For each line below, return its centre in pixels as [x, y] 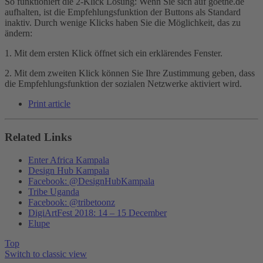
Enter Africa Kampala [69, 160]
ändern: [18, 33]
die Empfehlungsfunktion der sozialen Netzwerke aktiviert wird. [123, 84]
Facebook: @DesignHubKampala [91, 181]
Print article [49, 104]
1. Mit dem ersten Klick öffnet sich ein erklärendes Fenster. [114, 53]
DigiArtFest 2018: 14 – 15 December [97, 213]
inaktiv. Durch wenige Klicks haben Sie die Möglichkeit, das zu [123, 23]
